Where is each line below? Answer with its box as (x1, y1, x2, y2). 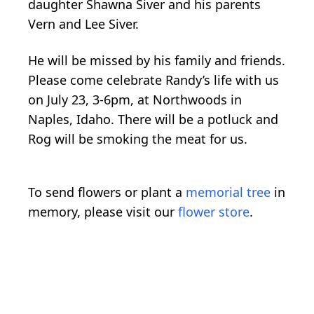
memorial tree (186, 183, 271, 200)
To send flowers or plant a (28, 183, 186, 200)
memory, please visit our (28, 203, 178, 220)
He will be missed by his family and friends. (28, 51, 285, 69)
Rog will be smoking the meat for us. (28, 130, 247, 147)
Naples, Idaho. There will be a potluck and (28, 110, 278, 128)
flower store (178, 203, 250, 220)
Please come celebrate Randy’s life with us (28, 71, 279, 88)
